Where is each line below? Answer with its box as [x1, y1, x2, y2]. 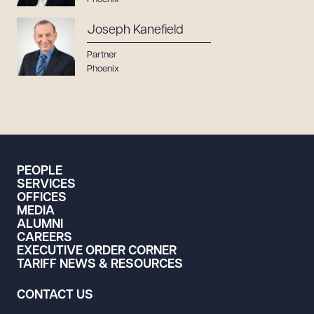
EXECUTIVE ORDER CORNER [17, 245, 177, 258]
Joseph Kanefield [87, 24, 184, 37]
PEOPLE [17, 165, 62, 178]
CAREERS [17, 231, 72, 245]
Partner [87, 50, 117, 60]
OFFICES [17, 191, 67, 205]
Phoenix [87, 64, 119, 74]
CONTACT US [17, 289, 93, 302]
